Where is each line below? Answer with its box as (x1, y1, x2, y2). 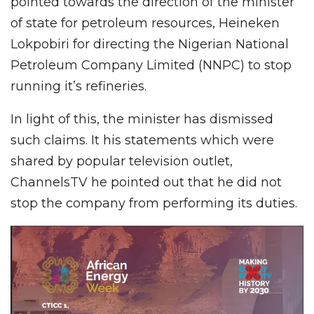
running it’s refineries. (11, 78, 146, 95)
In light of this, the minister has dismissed (11, 111, 273, 128)
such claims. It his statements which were (11, 132, 274, 149)
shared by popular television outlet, (11, 153, 233, 170)
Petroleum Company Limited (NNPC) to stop (11, 57, 292, 74)
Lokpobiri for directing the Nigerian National (11, 36, 289, 53)
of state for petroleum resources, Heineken (11, 15, 280, 32)
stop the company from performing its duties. (11, 196, 297, 212)
